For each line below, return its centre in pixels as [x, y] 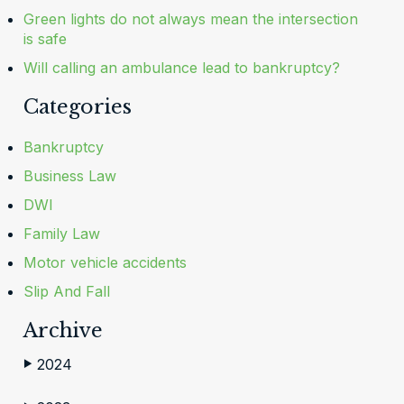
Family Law [61, 234]
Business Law [69, 176]
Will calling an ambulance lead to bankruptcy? [181, 68]
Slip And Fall [66, 291]
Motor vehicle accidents [105, 262]
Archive [63, 331]
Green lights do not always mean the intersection [190, 19]
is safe [45, 39]
